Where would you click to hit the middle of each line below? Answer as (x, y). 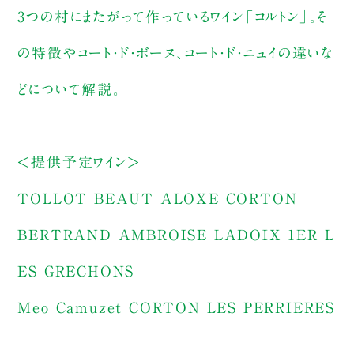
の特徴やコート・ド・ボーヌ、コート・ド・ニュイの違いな (176, 53)
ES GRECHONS (76, 271)
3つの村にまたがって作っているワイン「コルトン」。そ (173, 16)
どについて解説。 (69, 89)
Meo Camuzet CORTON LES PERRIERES (176, 307)
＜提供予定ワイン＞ (79, 162)
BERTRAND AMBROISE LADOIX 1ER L (176, 234)
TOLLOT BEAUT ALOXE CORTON (158, 198)
